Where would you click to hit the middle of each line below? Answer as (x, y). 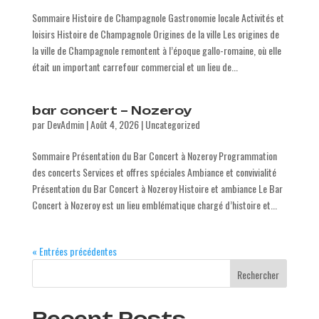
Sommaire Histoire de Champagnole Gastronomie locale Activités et (158, 17)
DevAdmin (65, 124)
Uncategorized (172, 124)
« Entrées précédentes (74, 251)
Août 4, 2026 (114, 124)
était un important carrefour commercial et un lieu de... (135, 67)
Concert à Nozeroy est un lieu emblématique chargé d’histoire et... (154, 205)
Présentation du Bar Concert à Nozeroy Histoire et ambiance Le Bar (157, 188)
